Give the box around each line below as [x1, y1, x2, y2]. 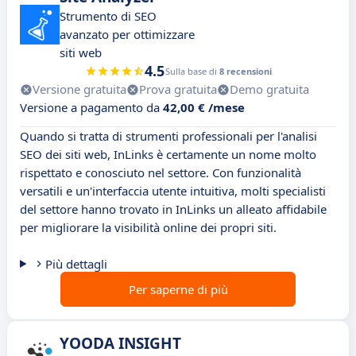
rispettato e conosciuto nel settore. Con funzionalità [20, 164, 301, 181]
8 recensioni [219, 65, 272, 78]
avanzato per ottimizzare [60, 26, 195, 43]
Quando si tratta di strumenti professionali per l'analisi [20, 128, 317, 145]
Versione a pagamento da [20, 99, 163, 116]
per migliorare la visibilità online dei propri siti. [20, 219, 277, 236]
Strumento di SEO [60, 8, 157, 25]
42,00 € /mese [163, 99, 245, 116]
